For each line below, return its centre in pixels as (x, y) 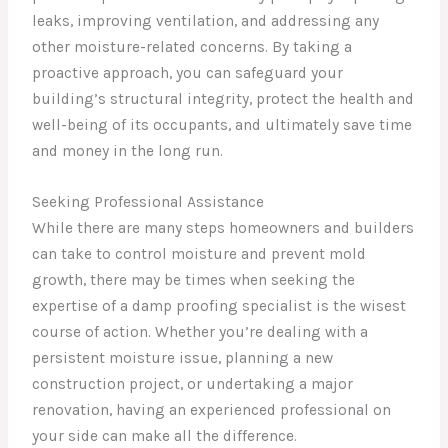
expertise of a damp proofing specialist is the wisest (219, 306)
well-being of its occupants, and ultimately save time (222, 125)
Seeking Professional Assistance (148, 202)
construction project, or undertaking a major (193, 384)
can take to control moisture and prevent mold (199, 254)
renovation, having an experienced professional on (212, 410)
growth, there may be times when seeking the (194, 280)
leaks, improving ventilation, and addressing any (206, 21)
